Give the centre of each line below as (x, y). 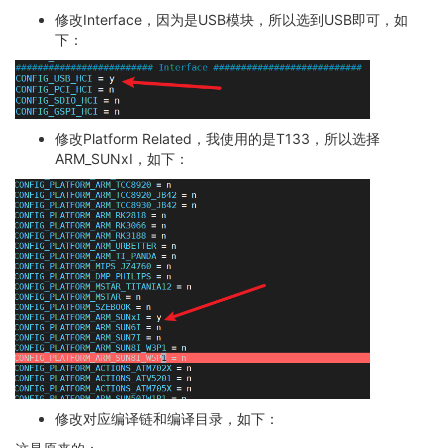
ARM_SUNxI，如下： (122, 158)
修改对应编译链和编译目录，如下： (167, 418)
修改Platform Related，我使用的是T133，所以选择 (217, 138)
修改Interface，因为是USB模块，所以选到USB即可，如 (231, 20)
